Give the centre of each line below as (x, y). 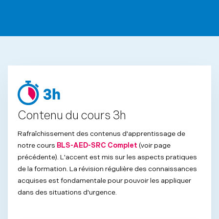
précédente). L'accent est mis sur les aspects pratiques (107, 157)
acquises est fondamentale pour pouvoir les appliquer (104, 181)
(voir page (154, 146)
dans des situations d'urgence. (67, 193)
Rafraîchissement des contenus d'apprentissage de (101, 134)
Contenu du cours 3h (72, 116)
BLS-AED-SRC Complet (97, 146)
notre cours (37, 146)
